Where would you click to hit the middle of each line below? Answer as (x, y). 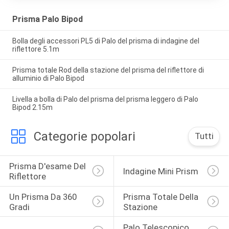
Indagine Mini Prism (161, 171)
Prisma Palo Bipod (47, 19)
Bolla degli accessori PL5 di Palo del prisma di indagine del (106, 41)
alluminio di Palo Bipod (48, 78)
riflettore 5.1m (36, 49)
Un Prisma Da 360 (44, 197)
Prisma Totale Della (162, 197)
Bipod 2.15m (32, 108)
